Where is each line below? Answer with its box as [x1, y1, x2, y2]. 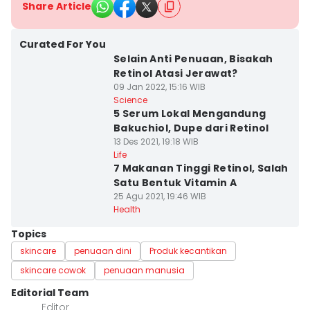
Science [113, 94, 147, 106]
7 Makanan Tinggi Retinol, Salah [113, 161, 289, 175]
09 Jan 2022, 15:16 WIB [113, 81, 206, 93]
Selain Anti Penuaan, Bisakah [113, 52, 273, 66]
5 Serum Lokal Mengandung [113, 107, 266, 120]
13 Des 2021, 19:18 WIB [113, 136, 199, 147]
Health [113, 203, 140, 215]
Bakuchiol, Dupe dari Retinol [113, 121, 269, 135]
